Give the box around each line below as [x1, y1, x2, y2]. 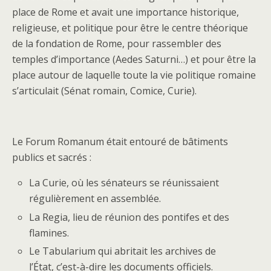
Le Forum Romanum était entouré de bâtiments [12, 135, 228, 149]
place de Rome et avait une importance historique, [12, 5, 239, 19]
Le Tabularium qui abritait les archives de [29, 244, 217, 258]
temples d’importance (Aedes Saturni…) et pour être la [12, 53, 256, 67]
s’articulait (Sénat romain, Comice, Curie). [12, 84, 197, 98]
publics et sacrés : [12, 151, 91, 165]
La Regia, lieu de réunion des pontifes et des [29, 210, 230, 224]
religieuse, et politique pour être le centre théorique [12, 21, 248, 35]
